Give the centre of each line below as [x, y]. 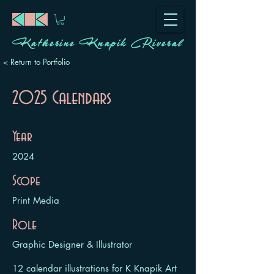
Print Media [36, 200]
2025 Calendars [62, 98]
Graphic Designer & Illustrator [72, 244]
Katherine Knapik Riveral [97, 45]
